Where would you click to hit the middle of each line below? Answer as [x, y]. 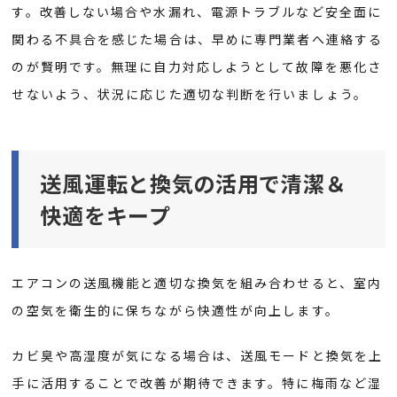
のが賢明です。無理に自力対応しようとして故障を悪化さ [197, 66]
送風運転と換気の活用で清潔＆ [194, 183]
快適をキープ [105, 215]
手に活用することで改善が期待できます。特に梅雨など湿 [197, 383]
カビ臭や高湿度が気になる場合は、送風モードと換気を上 [198, 356]
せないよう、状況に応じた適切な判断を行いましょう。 [190, 93]
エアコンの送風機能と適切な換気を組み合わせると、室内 [197, 283]
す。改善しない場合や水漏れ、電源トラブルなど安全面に [197, 11]
